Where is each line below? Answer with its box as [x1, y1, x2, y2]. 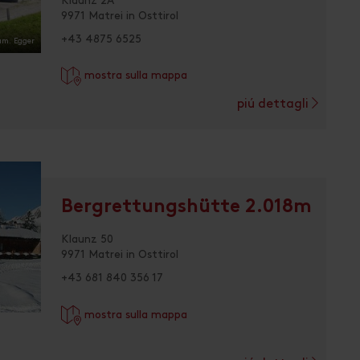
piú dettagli [237, 98, 312, 111]
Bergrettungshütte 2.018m [61, 198, 312, 218]
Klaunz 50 [61, 234, 113, 245]
